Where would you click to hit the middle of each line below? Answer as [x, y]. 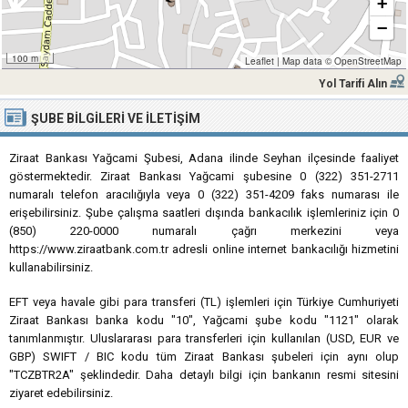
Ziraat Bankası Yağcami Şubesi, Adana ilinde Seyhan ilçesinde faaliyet [204, 158]
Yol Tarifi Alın [353, 84]
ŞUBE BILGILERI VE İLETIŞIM [116, 118]
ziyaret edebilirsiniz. [61, 393]
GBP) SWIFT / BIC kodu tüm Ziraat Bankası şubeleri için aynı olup [204, 357]
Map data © [306, 61]
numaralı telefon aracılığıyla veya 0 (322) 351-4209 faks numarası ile [204, 194]
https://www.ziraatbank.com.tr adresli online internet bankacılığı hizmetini [204, 249]
